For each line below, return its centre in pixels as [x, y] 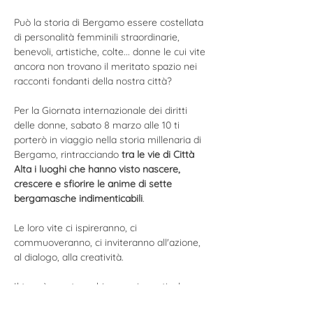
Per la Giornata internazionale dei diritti [102, 110]
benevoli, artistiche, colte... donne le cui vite [111, 52]
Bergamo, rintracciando [66, 154]
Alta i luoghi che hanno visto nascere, [99, 169]
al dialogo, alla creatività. [70, 257]
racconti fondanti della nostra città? [93, 81]
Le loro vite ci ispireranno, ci [77, 228]
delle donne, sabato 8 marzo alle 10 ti [98, 125]
